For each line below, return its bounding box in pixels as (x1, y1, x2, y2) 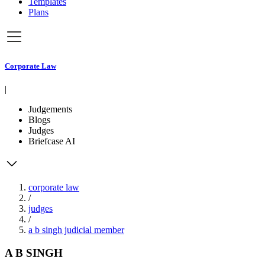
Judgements (28, 104, 72, 115)
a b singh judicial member (28, 225, 124, 235)
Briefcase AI (28, 136, 75, 147)
